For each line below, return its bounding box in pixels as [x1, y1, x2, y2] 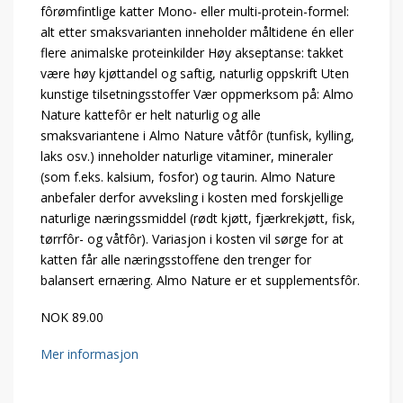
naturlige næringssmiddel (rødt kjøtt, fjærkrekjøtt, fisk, [40, 210, 355, 227]
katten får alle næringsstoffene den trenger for [40, 251, 311, 268]
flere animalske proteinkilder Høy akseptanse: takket [40, 44, 344, 61]
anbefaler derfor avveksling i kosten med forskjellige [40, 189, 344, 206]
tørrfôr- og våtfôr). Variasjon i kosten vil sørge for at [40, 230, 344, 247]
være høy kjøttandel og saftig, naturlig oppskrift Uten [40, 65, 349, 82]
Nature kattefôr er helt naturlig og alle [40, 106, 261, 123]
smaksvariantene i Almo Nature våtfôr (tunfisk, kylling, [40, 127, 354, 144]
